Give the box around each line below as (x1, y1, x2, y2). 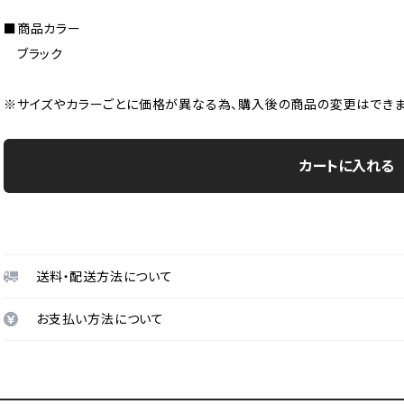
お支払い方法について (36, 311, 164, 327)
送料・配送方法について (36, 268, 173, 284)
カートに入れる (298, 157, 394, 176)
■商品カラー (4, 21, 81, 37)
